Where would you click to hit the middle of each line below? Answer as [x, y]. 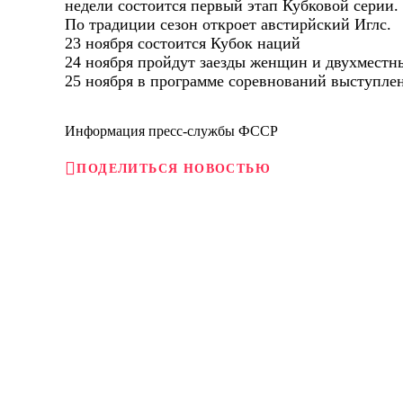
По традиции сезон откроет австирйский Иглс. [228, 24]
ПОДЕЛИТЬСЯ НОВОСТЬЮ [174, 168]
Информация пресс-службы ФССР [171, 131]
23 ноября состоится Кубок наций [183, 43]
